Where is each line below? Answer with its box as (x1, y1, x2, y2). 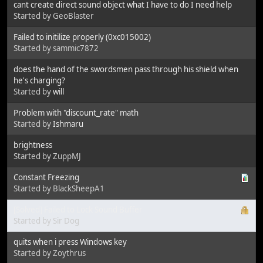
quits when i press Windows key (14, 236, 127, 247)
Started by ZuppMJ (14, 150, 81, 161)
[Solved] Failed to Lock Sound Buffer (14, 204, 143, 215)
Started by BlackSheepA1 (14, 183, 104, 194)
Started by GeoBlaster (14, 10, 94, 21)
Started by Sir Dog (14, 215, 79, 226)
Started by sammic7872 (14, 42, 99, 53)
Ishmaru (53, 118, 83, 129)
